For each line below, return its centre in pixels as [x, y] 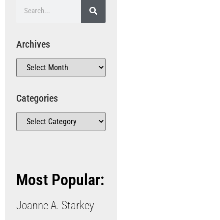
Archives [33, 44]
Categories [37, 98]
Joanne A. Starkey [55, 206]
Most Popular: [60, 180]
